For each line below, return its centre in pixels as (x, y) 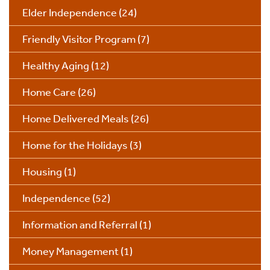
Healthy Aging (56, 65)
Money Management (71, 251)
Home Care (49, 92)
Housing (42, 171)
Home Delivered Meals (76, 118)
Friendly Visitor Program (79, 39)
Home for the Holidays (75, 145)
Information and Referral (80, 224)
